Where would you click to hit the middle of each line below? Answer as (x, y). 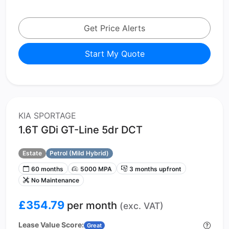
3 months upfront (155, 169)
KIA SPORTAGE (47, 115)
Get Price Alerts (114, 28)
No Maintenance (55, 180)
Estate (32, 153)
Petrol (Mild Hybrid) (79, 153)
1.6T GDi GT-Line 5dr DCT (81, 130)
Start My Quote (114, 53)
